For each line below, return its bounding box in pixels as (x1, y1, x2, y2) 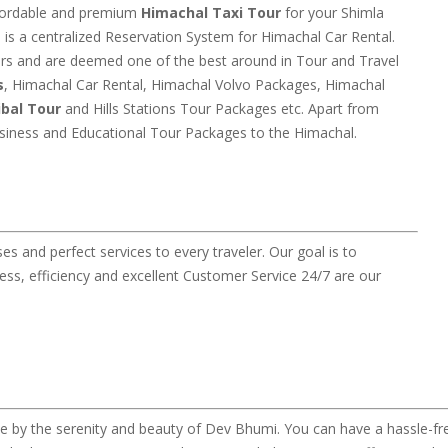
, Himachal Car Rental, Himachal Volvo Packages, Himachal (4, 75, 385, 94)
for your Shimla (281, 3, 384, 22)
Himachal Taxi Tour (141, 3, 281, 22)
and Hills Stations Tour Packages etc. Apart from (61, 99, 379, 118)
